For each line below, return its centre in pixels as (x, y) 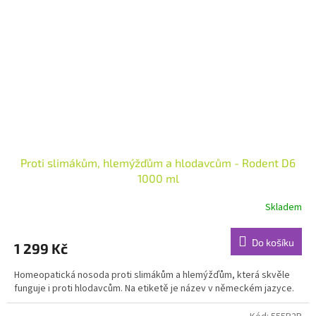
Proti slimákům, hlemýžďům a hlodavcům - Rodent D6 (158, 163)
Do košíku (273, 243)
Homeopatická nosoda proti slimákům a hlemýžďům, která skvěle (152, 275)
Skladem (284, 207)
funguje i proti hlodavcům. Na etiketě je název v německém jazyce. (154, 289)
